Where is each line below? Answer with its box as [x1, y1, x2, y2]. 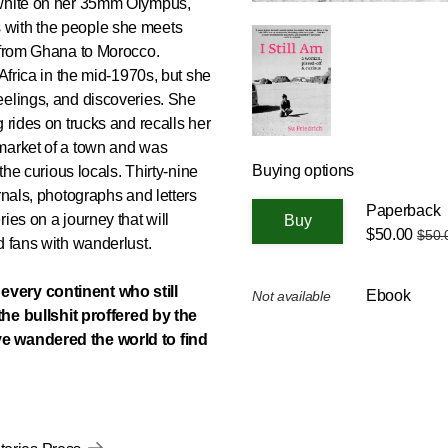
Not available [252, 287, 331, 304]
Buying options [252, 161, 355, 179]
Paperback [365, 201, 441, 219]
